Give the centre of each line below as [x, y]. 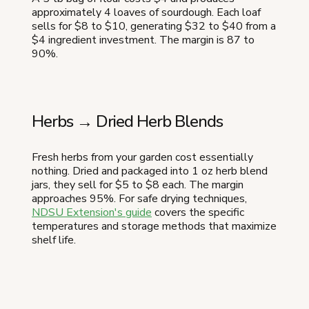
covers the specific [198, 213]
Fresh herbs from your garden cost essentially [142, 158]
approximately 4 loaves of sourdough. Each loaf [146, 13]
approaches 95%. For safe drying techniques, [139, 199]
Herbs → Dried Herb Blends [127, 122]
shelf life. [54, 240]
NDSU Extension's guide [92, 213]
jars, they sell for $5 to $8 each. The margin [138, 185]
